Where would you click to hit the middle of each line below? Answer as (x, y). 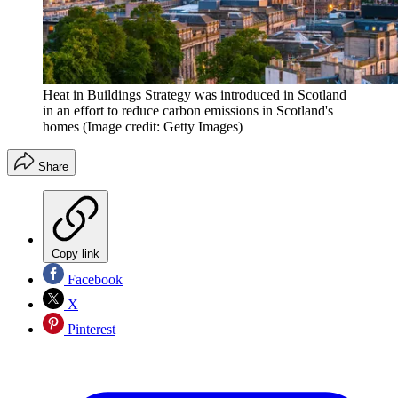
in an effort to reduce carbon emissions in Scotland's (188, 110)
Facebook (93, 279)
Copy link (76, 253)
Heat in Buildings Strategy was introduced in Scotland (195, 94)
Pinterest (90, 329)
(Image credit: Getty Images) (163, 126)
